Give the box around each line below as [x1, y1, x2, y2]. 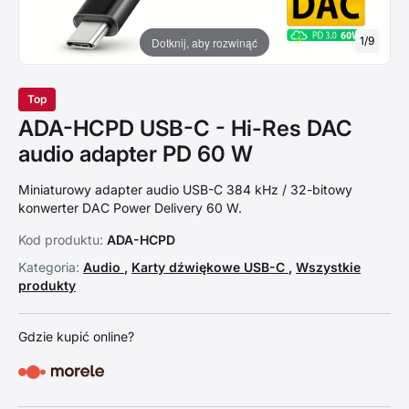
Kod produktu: [18, 232, 103, 247]
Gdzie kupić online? [18, 329, 134, 344]
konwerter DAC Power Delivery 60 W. [18, 200, 242, 215]
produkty [18, 278, 76, 293]
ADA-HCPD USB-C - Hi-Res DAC [18, 115, 352, 142]
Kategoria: [18, 259, 79, 275]
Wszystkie [296, 259, 361, 275]
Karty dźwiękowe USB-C [131, 259, 288, 275]
